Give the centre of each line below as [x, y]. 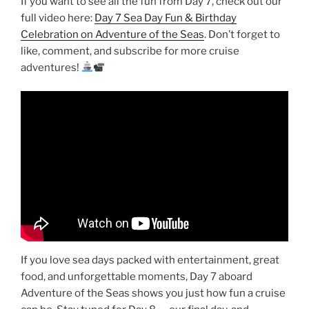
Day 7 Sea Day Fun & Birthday [166, 18]
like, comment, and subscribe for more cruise [130, 51]
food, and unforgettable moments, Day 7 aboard [137, 277]
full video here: [58, 18]
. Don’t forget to [242, 34]
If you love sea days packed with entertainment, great [150, 260]
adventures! [51, 67]
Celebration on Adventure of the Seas [112, 34]
